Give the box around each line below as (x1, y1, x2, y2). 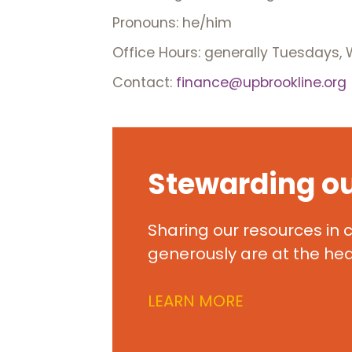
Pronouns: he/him (112, 13, 232, 32)
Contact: (112, 73, 176, 92)
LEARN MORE (147, 290, 244, 312)
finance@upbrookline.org (176, 73, 346, 92)
